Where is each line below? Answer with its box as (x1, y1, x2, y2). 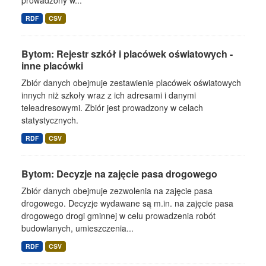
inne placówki (21, 59, 83, 72)
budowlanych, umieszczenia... (21, 222, 134, 234)
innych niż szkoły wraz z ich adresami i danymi (21, 89, 196, 101)
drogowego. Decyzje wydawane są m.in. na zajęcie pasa (21, 197, 233, 209)
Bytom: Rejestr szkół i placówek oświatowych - (21, 47, 233, 61)
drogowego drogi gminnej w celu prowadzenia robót (21, 210, 216, 221)
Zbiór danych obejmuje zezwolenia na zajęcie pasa (21, 185, 213, 197)
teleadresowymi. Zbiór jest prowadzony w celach (21, 102, 203, 113)
